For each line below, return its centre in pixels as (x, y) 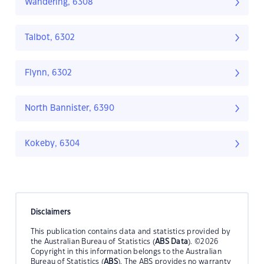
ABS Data (172, 241)
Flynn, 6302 (48, 73)
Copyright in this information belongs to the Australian (126, 251)
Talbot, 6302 (50, 38)
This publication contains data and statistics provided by (131, 231)
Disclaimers (51, 212)
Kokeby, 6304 (52, 144)
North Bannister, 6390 (70, 109)
